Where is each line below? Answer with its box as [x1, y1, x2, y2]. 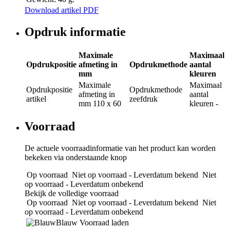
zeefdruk [129, 94, 158, 103]
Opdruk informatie [25, 25, 126, 39]
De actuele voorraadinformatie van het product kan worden [25, 144, 216, 153]
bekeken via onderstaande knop [25, 153, 127, 162]
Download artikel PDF [25, 5, 99, 14]
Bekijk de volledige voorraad [25, 189, 119, 198]
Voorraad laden [80, 218, 129, 227]
